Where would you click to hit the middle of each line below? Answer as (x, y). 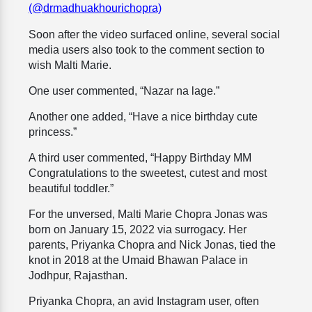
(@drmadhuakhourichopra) (95, 8)
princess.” (53, 132)
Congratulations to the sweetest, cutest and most (148, 173)
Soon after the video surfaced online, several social (154, 35)
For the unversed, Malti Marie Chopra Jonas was (148, 214)
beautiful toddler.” (71, 189)
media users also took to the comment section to (147, 50)
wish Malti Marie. (70, 65)
